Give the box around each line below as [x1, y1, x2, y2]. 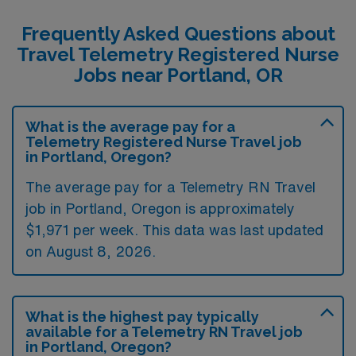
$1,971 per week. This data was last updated [25, 222, 323, 237]
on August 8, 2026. [25, 243, 156, 258]
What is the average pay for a [25, 118, 235, 135]
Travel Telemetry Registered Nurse [17, 42, 339, 66]
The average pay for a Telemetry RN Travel [25, 179, 315, 194]
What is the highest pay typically [25, 308, 259, 325]
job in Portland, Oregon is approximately [25, 200, 295, 215]
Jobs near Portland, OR [73, 63, 283, 87]
